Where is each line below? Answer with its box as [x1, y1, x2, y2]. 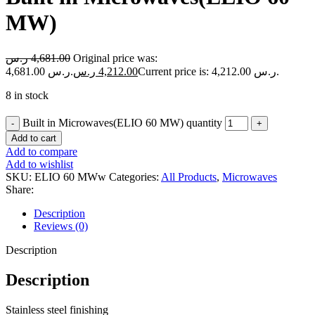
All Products [161, 170, 217, 183]
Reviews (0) [34, 219, 88, 232]
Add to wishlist [6, 157, 73, 170]
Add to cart [11, 132, 56, 143]
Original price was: [73, 51, 157, 64]
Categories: [109, 170, 159, 183]
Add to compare [6, 145, 77, 157]
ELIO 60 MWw [34, 170, 109, 183]
